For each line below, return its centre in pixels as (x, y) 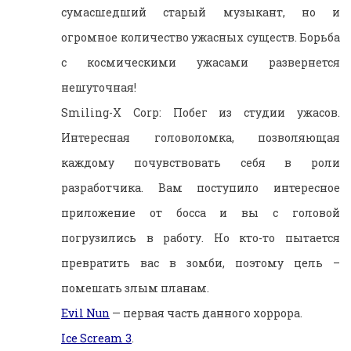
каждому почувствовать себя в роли (201, 162)
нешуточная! (99, 87)
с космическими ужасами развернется (201, 62)
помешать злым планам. (135, 288)
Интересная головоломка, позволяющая (201, 137)
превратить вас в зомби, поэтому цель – (201, 262)
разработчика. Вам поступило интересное (201, 187)
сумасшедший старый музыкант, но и (201, 12)
